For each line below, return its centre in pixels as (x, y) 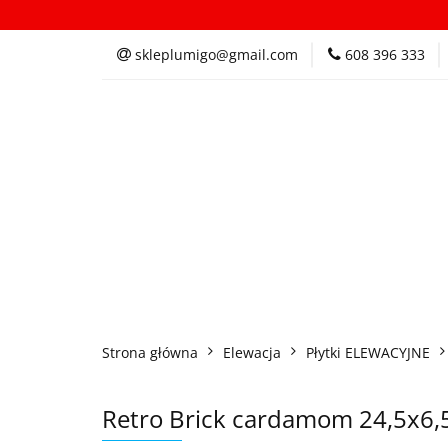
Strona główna (150, 352)
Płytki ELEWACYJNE (368, 352)
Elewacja (252, 352)
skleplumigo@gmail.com (216, 54)
